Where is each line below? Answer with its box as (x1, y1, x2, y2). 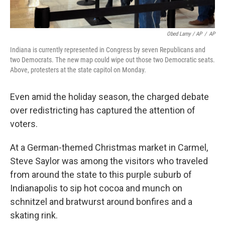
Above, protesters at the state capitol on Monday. (10, 66, 146, 74)
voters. (10, 119, 38, 129)
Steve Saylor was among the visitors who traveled (10, 156, 208, 166)
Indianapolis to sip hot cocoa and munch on (10, 183, 182, 193)
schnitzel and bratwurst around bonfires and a (10, 196, 192, 207)
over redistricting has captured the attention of (10, 105, 195, 116)
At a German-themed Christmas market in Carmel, (10, 142, 208, 153)
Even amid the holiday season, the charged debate (10, 91, 209, 102)
